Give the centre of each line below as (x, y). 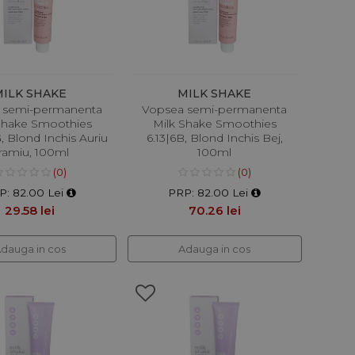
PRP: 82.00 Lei (210, 192)
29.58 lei (30, 210)
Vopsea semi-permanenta (215, 109)
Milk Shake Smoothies (214, 123)
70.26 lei (214, 210)
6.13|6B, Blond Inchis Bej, (214, 137)
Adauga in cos (215, 248)
